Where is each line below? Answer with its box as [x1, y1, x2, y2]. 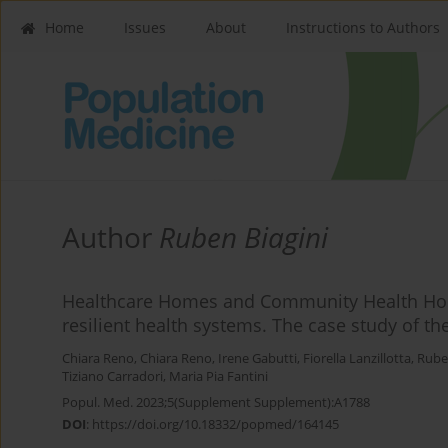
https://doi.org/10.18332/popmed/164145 [92, 415, 339, 434]
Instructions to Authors [286, 18, 440, 37]
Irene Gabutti [218, 350, 297, 368]
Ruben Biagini [159, 218, 328, 257]
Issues [124, 18, 166, 37]
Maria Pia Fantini [169, 368, 268, 386]
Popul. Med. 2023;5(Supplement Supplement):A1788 [62, 393, 370, 412]
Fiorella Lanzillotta [303, 350, 411, 368]
